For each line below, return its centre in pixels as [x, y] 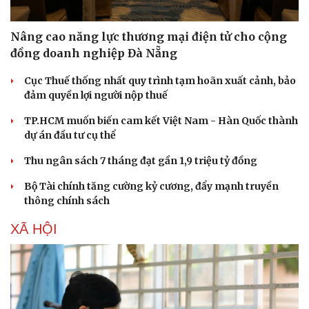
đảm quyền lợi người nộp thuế [96, 96]
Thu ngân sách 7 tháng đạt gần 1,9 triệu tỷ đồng [141, 161]
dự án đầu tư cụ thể [70, 136]
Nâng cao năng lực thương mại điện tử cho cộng [149, 37]
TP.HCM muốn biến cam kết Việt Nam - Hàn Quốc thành [161, 121]
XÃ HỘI [34, 229]
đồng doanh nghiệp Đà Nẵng [94, 53]
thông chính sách [67, 201]
